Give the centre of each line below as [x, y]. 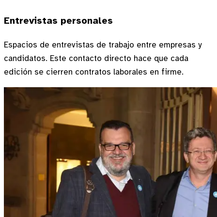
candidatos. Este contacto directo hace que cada [96, 58]
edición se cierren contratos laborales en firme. [94, 72]
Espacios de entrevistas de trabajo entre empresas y [103, 45]
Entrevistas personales [58, 20]
